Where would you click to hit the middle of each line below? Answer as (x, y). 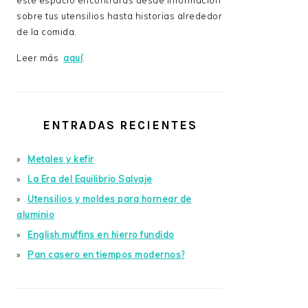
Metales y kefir (61, 159)
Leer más (40, 58)
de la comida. (47, 32)
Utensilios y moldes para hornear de (110, 199)
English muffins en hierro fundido (101, 235)
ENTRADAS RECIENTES (120, 125)
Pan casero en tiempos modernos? (106, 255)
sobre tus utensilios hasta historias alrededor (119, 16)
